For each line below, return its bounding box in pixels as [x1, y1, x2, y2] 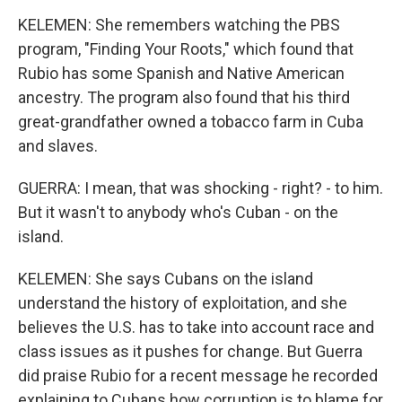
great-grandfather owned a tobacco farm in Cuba [18, 112, 363, 131]
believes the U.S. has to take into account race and [18, 318, 374, 336]
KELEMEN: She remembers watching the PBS [18, 15, 340, 34]
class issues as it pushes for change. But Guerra [18, 342, 363, 361]
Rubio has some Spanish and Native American [18, 64, 345, 83]
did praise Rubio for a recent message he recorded [18, 366, 378, 385]
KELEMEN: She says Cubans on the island [18, 269, 313, 288]
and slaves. [18, 136, 98, 155]
